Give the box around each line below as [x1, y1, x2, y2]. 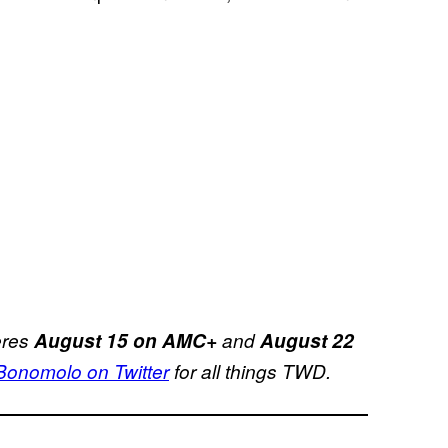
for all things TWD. [169, 357, 331, 384]
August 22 [260, 326, 354, 354]
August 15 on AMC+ [34, 326, 217, 354]
